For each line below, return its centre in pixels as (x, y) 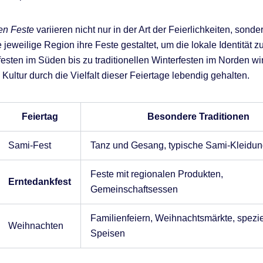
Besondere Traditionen (198, 116)
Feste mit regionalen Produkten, (157, 174)
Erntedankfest (40, 181)
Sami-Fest (30, 145)
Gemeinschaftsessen (134, 189)
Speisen (108, 233)
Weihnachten (36, 225)
